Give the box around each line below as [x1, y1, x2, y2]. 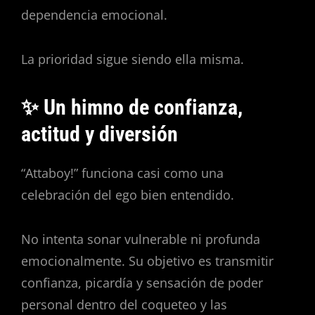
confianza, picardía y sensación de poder [21, 274, 263, 291]
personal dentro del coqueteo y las [21, 295, 227, 313]
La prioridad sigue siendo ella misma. [21, 50, 244, 67]
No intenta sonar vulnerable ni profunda [21, 230, 260, 247]
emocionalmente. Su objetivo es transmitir [21, 252, 274, 269]
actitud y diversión [21, 121, 178, 146]
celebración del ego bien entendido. [21, 186, 234, 204]
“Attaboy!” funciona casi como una [21, 165, 224, 182]
